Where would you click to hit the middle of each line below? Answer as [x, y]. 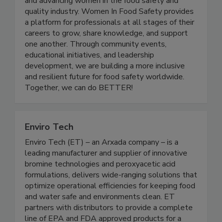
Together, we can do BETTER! [79, 108]
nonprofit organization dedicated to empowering [109, 10]
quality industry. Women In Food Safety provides [109, 32]
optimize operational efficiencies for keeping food [110, 206]
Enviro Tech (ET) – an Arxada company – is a [102, 163]
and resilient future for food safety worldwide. [105, 97]
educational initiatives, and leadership [89, 76]
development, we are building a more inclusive [105, 86]
